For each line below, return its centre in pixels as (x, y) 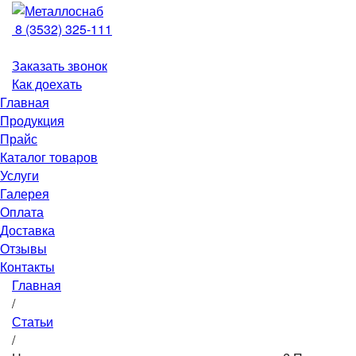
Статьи (33, 322)
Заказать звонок (60, 66)
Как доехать (47, 84)
